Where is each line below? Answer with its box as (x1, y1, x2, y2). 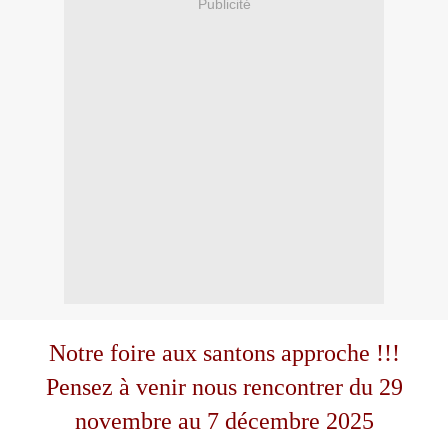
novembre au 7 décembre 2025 (74, 408, 374, 435)
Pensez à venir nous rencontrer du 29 (45, 374, 403, 401)
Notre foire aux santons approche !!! (48, 340, 400, 367)
